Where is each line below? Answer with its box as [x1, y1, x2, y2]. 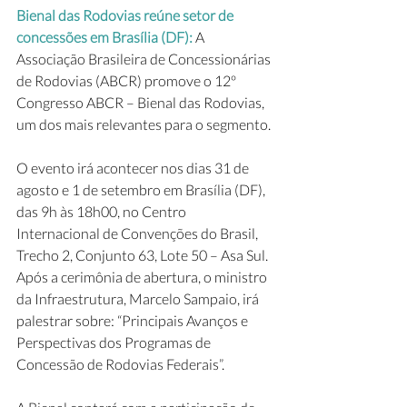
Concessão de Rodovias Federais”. [16, 355, 224, 372]
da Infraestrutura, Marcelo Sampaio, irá [16, 290, 262, 307]
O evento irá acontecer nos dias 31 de [16, 159, 252, 176]
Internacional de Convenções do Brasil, [16, 224, 261, 242]
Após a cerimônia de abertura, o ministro [16, 268, 270, 285]
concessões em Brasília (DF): [16, 28, 195, 45]
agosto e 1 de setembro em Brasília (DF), [16, 181, 268, 198]
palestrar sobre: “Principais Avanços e [16, 312, 251, 329]
